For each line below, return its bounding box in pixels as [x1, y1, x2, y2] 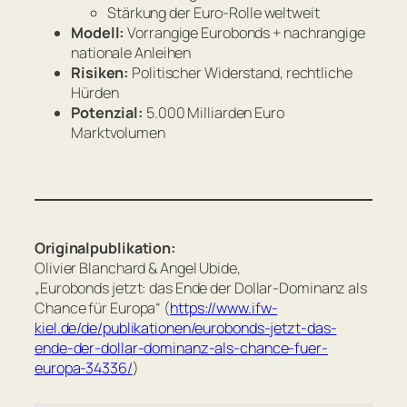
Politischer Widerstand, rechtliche [129, 63, 352, 84]
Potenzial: [71, 103, 144, 124]
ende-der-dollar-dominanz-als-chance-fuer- [35, 337, 328, 358]
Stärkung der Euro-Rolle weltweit [107, 3, 320, 24]
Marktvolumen [71, 123, 165, 144]
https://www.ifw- [170, 297, 278, 318]
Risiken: [71, 63, 130, 84]
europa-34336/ [35, 357, 133, 378]
